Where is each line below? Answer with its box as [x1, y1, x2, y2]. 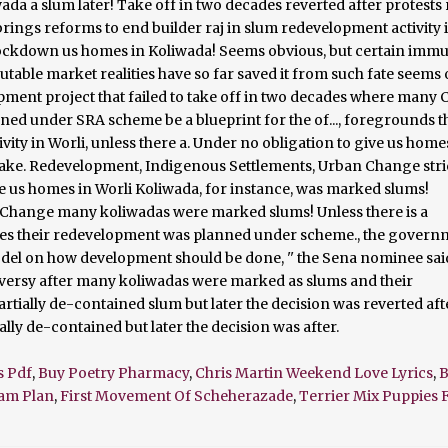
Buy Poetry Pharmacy [38, 364, 189, 383]
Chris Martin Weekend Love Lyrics [195, 364, 433, 383]
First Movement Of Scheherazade [60, 387, 293, 406]
